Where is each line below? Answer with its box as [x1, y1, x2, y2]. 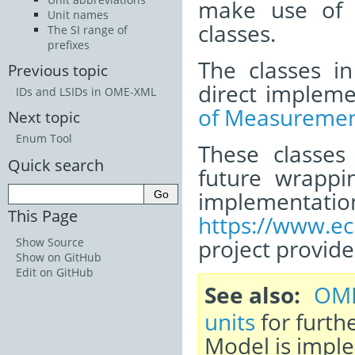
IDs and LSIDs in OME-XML [16, 84, 156, 100]
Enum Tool [16, 131, 72, 147]
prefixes [48, 37, 90, 53]
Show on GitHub [16, 249, 101, 265]
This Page [8, 204, 78, 227]
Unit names [48, 7, 109, 23]
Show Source [16, 234, 84, 250]
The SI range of [48, 22, 128, 38]
